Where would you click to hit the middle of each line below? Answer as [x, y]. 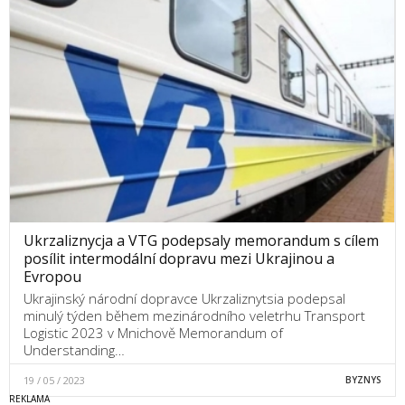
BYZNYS [363, 379]
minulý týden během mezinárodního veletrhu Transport [194, 315]
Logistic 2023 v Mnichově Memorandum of [153, 332]
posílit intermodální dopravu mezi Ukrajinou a [179, 258]
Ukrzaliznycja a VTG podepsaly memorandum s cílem [201, 240]
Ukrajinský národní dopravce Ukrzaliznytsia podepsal [184, 298]
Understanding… [74, 349]
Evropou [52, 276]
